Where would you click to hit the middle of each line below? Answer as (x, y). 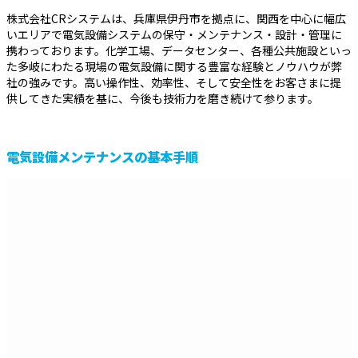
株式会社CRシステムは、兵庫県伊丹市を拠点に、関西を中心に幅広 (176, 19)
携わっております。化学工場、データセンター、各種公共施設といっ (179, 51)
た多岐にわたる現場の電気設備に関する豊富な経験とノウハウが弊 (174, 67)
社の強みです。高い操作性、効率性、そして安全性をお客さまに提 (174, 83)
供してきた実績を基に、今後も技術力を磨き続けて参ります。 (163, 99)
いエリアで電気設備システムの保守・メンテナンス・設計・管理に (174, 35)
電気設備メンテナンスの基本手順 (102, 156)
